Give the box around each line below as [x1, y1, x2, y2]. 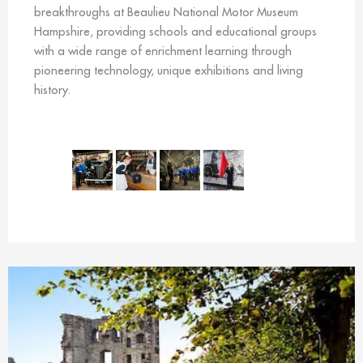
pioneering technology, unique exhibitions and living [34, 62, 303, 79]
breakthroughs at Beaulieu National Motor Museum [34, 4, 298, 20]
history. [34, 82, 70, 98]
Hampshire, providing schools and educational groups [34, 23, 317, 40]
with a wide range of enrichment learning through [34, 43, 292, 59]
